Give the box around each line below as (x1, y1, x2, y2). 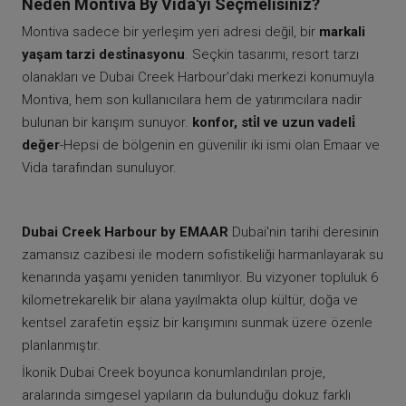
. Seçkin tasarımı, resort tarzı (185, 46, 359, 63)
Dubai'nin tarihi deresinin (228, 224, 379, 241)
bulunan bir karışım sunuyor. (22, 114, 192, 131)
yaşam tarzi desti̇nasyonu (22, 46, 185, 63)
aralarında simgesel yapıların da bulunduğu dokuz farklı (22, 387, 351, 404)
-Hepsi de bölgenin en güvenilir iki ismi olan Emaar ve (60, 137, 380, 154)
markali (319, 24, 365, 41)
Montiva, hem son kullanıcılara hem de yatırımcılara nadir (22, 92, 362, 109)
